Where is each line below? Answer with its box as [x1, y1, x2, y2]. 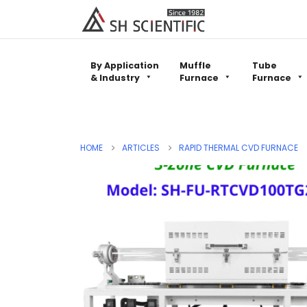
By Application [90, 60, 159, 72]
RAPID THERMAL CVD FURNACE [179, 142, 298, 154]
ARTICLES [122, 142, 160, 154]
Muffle [180, 60, 211, 72]
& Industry [90, 72, 140, 84]
